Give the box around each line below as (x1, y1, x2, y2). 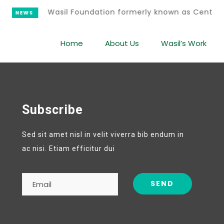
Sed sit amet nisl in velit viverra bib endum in (21, 130, 184, 139)
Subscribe (21, 102, 83, 117)
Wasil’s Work (160, 37, 206, 48)
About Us (104, 37, 139, 48)
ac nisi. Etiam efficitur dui (21, 144, 115, 153)
